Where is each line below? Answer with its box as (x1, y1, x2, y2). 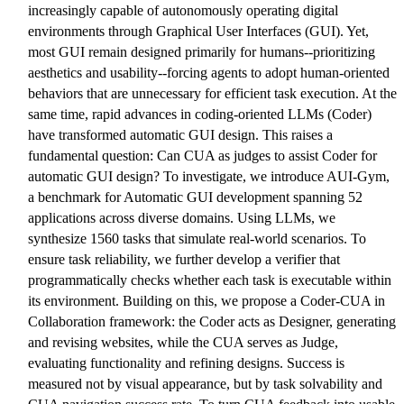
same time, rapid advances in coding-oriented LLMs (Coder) (28, 106, 372, 122)
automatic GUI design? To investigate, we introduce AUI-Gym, (28, 169, 390, 184)
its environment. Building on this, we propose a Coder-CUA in (28, 293, 385, 308)
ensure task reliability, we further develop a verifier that (28, 252, 340, 267)
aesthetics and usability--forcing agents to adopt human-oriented (28, 65, 390, 80)
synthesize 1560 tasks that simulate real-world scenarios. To (28, 231, 366, 246)
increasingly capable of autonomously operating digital (28, 3, 338, 18)
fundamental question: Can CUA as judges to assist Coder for (28, 148, 377, 163)
